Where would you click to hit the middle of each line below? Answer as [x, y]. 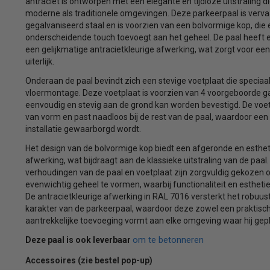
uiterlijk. [39, 61]
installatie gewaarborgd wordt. [83, 129]
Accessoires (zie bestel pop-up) [89, 260]
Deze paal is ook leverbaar [79, 240]
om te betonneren [168, 240]
